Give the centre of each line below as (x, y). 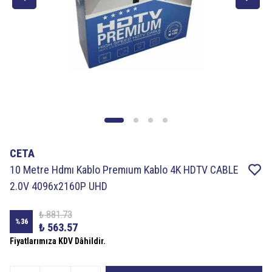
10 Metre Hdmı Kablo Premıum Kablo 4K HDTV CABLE (124, 170)
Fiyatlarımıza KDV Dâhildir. (58, 241)
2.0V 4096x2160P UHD (59, 186)
